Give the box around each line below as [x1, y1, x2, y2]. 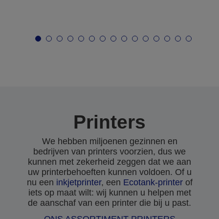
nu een [26, 177, 56, 187]
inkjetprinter [56, 177, 101, 187]
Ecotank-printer [123, 177, 183, 187]
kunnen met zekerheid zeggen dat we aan [28, 157, 191, 167]
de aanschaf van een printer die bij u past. [28, 198, 191, 208]
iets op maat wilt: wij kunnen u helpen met [28, 188, 191, 197]
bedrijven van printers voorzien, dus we [33, 147, 186, 156]
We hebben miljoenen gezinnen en [42, 136, 177, 146]
